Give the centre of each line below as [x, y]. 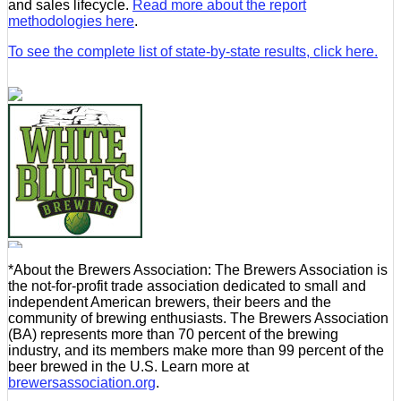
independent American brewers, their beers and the [170, 302]
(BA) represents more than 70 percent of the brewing [173, 334]
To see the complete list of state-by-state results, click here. [193, 51]
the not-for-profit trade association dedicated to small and [187, 286]
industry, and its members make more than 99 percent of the [196, 350]
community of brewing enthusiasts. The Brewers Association [198, 318]
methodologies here [71, 21]
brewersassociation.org [82, 382]
